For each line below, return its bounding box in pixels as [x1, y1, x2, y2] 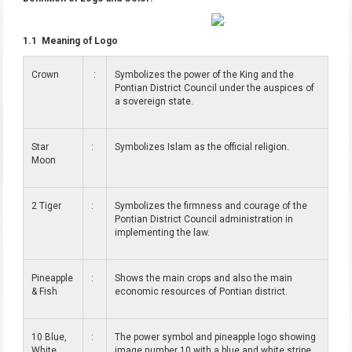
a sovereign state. [115, 96, 194, 108]
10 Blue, [31, 332, 68, 343]
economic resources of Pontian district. [115, 286, 288, 298]
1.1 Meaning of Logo [23, 35, 119, 47]
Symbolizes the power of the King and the [115, 69, 295, 81]
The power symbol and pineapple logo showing [115, 332, 317, 343]
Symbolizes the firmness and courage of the [115, 200, 308, 212]
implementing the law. [115, 227, 211, 239]
